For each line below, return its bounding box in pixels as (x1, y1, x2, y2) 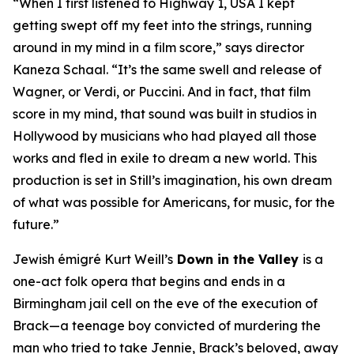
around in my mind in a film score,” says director (13, 39, 304, 55)
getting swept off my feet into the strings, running (13, 17, 312, 33)
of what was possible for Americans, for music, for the (13, 194, 335, 210)
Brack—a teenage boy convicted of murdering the (13, 317, 321, 333)
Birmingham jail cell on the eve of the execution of (13, 295, 318, 311)
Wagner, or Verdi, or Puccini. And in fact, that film (13, 83, 311, 100)
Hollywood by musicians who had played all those (13, 127, 317, 144)
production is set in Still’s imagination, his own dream (13, 171, 332, 188)
